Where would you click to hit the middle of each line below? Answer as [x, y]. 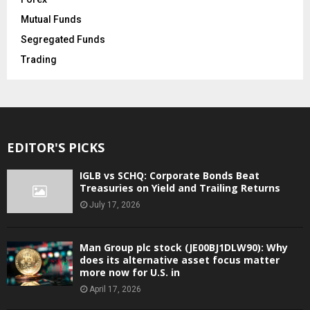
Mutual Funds [51, 19]
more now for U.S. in [130, 273]
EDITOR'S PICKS [56, 147]
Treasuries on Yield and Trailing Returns [180, 188]
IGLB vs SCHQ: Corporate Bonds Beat [170, 175]
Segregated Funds [63, 39]
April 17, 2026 [115, 290]
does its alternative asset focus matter [180, 260]
